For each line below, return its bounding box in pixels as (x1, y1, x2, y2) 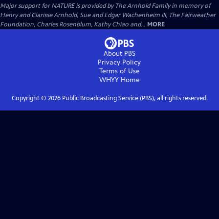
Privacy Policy (98, 58, 141, 66)
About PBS (103, 49, 135, 58)
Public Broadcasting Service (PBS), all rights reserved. (60, 94, 208, 102)
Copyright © (11, 94, 48, 102)
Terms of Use (99, 66, 140, 75)
